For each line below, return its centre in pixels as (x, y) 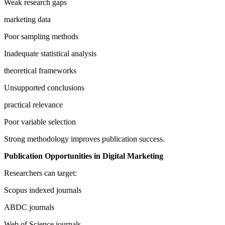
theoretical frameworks (40, 71)
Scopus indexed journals (43, 190)
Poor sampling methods (41, 37)
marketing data (27, 20)
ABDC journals (29, 207)
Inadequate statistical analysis (50, 54)
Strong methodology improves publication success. (84, 139)
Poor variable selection (40, 122)
